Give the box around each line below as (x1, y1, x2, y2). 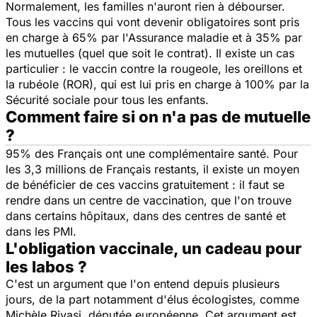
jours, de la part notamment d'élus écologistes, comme (6, 292, 299, 306)
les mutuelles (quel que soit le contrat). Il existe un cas (6, 45, 294, 60)
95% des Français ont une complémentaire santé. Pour (6, 146, 298, 161)
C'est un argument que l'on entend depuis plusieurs (6, 276, 279, 291)
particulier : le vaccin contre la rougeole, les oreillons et (6, 61, 302, 76)
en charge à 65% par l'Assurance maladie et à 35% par (6, 30, 302, 45)
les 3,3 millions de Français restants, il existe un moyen (6, 161, 299, 176)
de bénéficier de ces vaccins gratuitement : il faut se (6, 177, 284, 192)
